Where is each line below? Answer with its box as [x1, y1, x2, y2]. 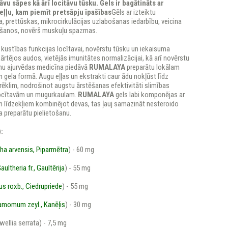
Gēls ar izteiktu [111, 8, 156, 17]
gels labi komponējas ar [114, 90, 185, 99]
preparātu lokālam [125, 63, 180, 72]
